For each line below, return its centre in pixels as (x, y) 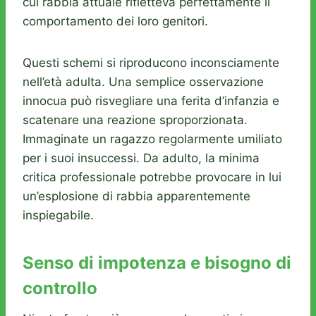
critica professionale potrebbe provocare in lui (152, 177)
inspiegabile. (58, 215)
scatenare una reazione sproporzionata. (135, 120)
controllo (60, 288)
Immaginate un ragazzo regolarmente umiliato (152, 139)
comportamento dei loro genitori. (115, 22)
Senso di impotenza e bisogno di (157, 263)
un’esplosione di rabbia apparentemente (136, 196)
